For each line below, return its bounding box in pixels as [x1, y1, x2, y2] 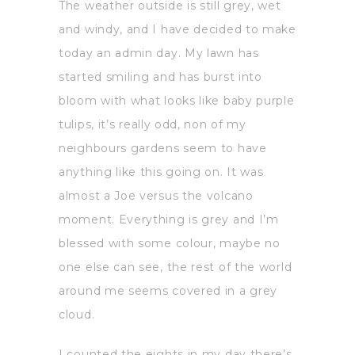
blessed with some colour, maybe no [59, 236, 281, 251]
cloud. [59, 307, 95, 323]
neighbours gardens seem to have [59, 141, 267, 156]
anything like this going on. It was [59, 165, 264, 180]
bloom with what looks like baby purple [59, 94, 295, 109]
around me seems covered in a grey [59, 284, 278, 299]
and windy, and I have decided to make [59, 22, 296, 37]
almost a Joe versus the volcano [59, 189, 254, 204]
